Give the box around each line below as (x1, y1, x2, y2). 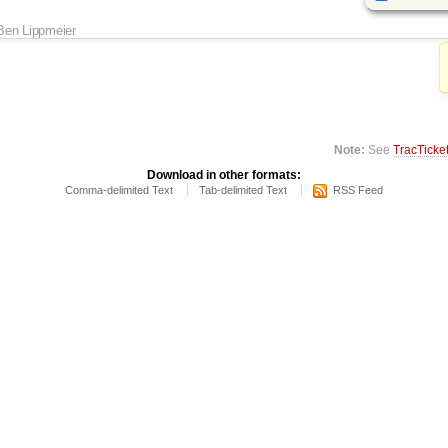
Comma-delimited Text (65, 184, 173, 197)
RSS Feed (333, 184, 383, 197)
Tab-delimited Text (199, 184, 287, 197)
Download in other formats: (147, 168, 301, 183)
